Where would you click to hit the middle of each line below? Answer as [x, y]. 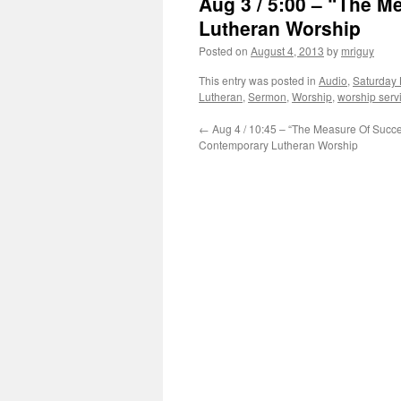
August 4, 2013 [287, 51]
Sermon [267, 96]
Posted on [223, 51]
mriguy [358, 51]
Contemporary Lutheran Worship [278, 145]
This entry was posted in [259, 80]
